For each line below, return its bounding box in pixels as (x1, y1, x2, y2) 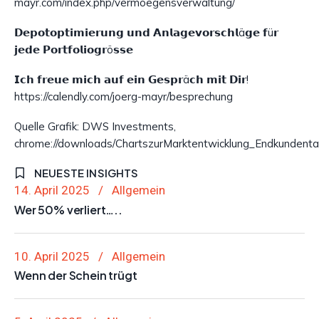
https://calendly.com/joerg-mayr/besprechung (14, 89, 233, 103)
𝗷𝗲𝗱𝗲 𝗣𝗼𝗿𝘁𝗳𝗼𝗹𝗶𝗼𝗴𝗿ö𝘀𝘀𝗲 (14, 42, 133, 56)
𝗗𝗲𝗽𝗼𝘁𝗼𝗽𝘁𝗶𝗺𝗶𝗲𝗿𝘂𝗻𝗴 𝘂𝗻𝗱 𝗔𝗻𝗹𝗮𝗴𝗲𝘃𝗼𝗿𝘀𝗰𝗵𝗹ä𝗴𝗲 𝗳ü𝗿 (14, 25, 278, 39)
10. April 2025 (14, 249, 90, 263)
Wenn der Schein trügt (14, 268, 137, 283)
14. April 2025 (14, 182, 90, 197)
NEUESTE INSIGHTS (34, 165, 139, 179)
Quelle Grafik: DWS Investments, (14, 119, 176, 133)
